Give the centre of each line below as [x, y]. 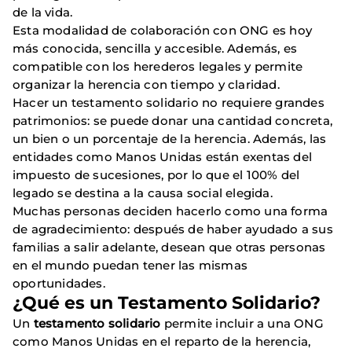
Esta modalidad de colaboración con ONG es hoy [163, 31]
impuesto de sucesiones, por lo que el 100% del [156, 175]
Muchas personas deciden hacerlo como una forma [170, 211]
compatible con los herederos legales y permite [158, 67]
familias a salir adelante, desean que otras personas [169, 247]
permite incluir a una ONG [242, 324]
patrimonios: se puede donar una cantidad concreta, [173, 121]
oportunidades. [59, 284]
